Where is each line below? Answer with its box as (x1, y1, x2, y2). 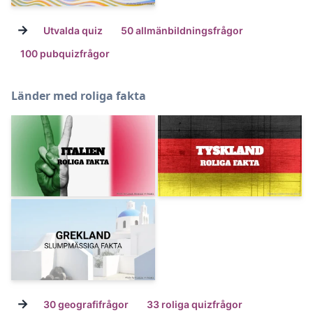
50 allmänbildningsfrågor (121, 24, 243, 36)
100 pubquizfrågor (20, 47, 110, 59)
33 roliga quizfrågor (147, 298, 242, 310)
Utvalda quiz (43, 24, 103, 36)
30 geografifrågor (43, 298, 129, 310)
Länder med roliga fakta (11, 87, 146, 103)
